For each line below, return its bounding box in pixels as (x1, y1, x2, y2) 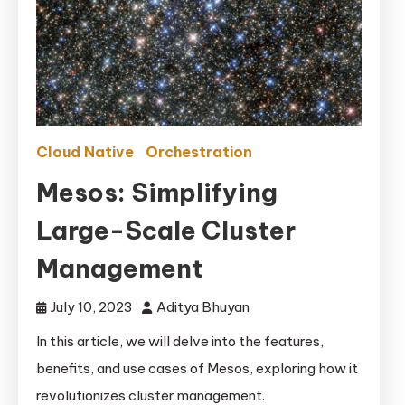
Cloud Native (36, 143, 134, 162)
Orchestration (146, 143, 252, 162)
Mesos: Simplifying (36, 176, 278, 209)
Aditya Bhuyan (156, 298, 250, 316)
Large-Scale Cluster (36, 214, 296, 247)
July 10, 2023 (51, 298, 133, 316)
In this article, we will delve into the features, (36, 333, 324, 351)
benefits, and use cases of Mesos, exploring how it (36, 360, 358, 378)
